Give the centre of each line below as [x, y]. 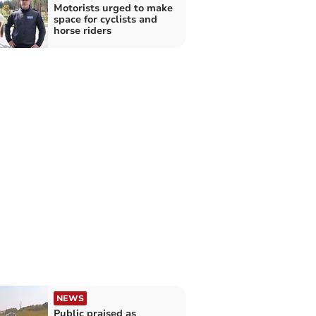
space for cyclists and [105, 20]
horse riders [82, 31]
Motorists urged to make [113, 8]
